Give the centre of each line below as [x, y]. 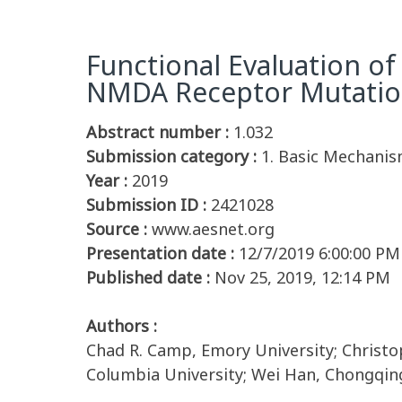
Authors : [122, 326]
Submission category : [171, 156]
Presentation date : [160, 253]
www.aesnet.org [213, 229]
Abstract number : [157, 132]
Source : [117, 229]
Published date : [148, 277]
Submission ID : [146, 205]
